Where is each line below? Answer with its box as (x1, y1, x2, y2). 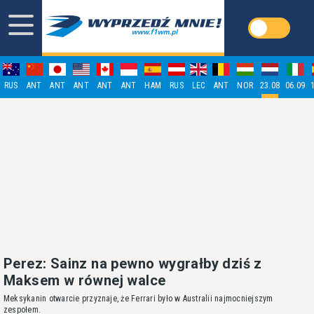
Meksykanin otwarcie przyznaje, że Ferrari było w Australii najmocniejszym (4, 294, 273, 303)
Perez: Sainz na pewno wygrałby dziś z (4, 255, 262, 272)
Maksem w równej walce (4, 272, 166, 289)
